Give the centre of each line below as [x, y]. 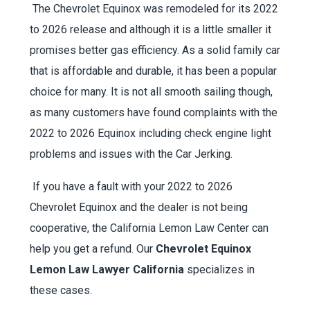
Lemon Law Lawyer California [107, 270]
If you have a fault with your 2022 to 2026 [132, 187]
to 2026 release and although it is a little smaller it [150, 30]
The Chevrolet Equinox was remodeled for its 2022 [155, 9]
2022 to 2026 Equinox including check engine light [150, 134]
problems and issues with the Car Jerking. [131, 154]
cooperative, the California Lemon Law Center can [149, 228]
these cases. [61, 291]
